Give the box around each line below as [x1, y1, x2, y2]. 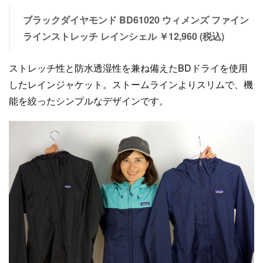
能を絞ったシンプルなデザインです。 [9, 94, 168, 107]
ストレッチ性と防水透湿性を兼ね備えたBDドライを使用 [9, 61, 248, 75]
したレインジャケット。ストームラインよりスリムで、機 [9, 77, 253, 91]
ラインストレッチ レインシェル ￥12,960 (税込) [22, 29, 224, 43]
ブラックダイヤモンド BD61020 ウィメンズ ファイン [22, 13, 249, 26]
